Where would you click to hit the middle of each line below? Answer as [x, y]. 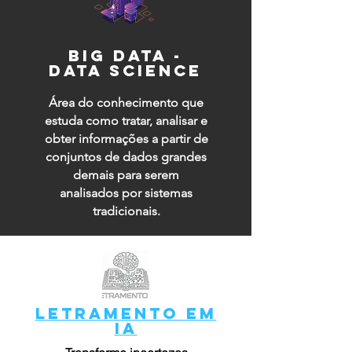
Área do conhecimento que [126, 103]
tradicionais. [126, 211]
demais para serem [126, 175]
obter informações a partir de [126, 139]
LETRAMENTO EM [126, 313]
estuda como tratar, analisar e [126, 121]
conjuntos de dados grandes [126, 157]
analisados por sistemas [126, 193]
